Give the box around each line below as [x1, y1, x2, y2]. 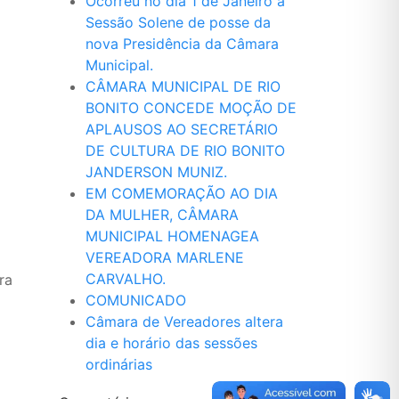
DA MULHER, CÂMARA [85, 206, 239, 224]
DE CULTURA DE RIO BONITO [85, 142, 285, 159]
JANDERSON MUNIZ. [85, 163, 227, 181]
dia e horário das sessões [85, 334, 257, 352]
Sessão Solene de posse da [85, 13, 271, 31]
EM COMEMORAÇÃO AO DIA [85, 184, 278, 202]
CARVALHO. [85, 270, 166, 288]
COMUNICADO [85, 291, 186, 309]
